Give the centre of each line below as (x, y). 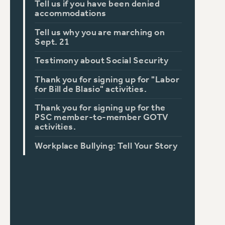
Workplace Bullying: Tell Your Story (106, 146)
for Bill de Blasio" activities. (91, 89)
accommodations (71, 14)
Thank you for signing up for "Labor (107, 79)
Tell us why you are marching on (100, 32)
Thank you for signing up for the (100, 108)
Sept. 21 (52, 42)
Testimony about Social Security (102, 61)
